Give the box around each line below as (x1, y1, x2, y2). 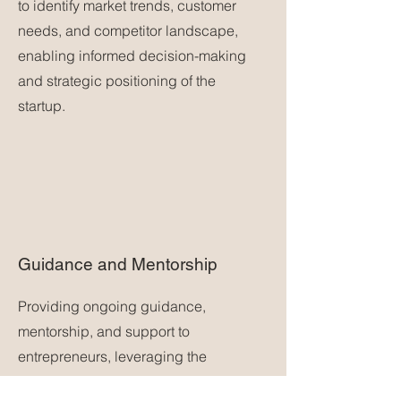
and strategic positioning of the (18, 72, 216, 90)
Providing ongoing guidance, (18, 297, 206, 315)
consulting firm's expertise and (18, 372, 214, 390)
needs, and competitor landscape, (18, 21, 238, 39)
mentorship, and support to (18, 322, 190, 340)
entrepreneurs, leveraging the (18, 347, 207, 365)
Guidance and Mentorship (18, 254, 218, 274)
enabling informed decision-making (18, 47, 246, 64)
